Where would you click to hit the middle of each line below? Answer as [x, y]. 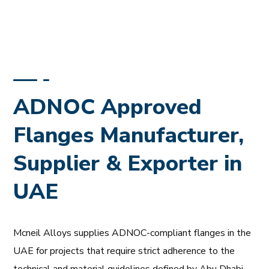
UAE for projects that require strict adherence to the [124, 251]
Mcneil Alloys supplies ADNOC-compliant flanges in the [132, 233]
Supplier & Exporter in [128, 164]
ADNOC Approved [108, 107]
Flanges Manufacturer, [129, 135]
